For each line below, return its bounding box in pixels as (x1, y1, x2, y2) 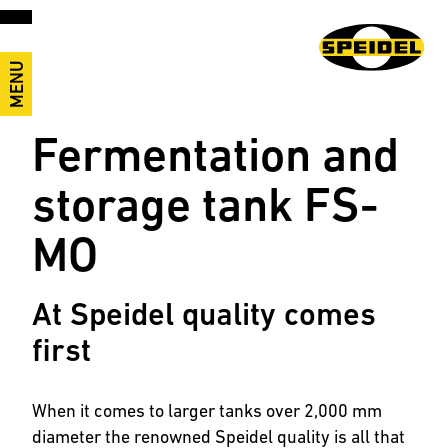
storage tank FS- (32, 177, 378, 232)
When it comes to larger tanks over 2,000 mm (32, 400, 382, 421)
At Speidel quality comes (32, 296, 376, 332)
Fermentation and (32, 127, 399, 182)
